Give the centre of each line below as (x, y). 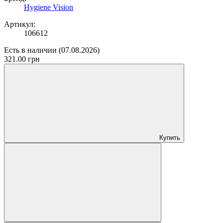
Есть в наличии (30, 50)
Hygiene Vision (49, 7)
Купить (170, 137)
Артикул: (20, 24)
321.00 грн (22, 59)
